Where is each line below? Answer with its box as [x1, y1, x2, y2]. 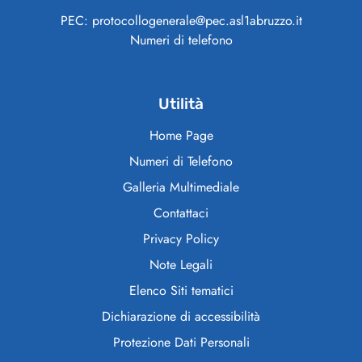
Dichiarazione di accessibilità [102, 307, 260, 326]
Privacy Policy [143, 229, 219, 249]
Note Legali [149, 255, 213, 275]
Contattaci [154, 204, 208, 223]
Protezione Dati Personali [112, 333, 250, 352]
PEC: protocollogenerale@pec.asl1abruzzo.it [60, 11, 302, 31]
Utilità [158, 95, 204, 114]
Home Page [149, 126, 213, 145]
